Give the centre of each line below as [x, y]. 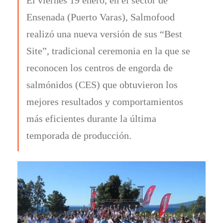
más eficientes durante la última [91, 118]
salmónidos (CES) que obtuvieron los [102, 84]
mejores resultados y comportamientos [105, 101]
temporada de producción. [79, 135]
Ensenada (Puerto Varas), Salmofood [101, 17]
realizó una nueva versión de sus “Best [104, 34]
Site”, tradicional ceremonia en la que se [108, 51]
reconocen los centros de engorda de [100, 67]
